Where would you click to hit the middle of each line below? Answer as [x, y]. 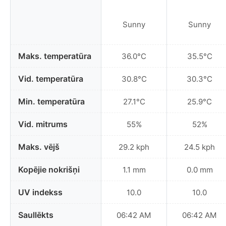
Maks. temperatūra [55, 56]
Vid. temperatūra [51, 79]
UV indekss [40, 192]
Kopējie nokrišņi [49, 170]
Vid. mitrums [43, 124]
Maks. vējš [39, 147]
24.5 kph [200, 147]
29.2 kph [134, 147]
